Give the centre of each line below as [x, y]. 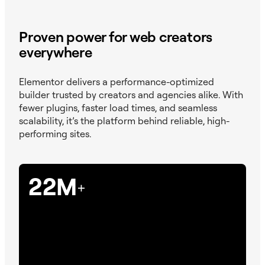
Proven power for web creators [116, 37]
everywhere [56, 52]
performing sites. [55, 133]
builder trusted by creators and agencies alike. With [131, 94]
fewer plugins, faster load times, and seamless [118, 107]
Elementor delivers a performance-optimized [117, 81]
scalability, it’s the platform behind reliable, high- [124, 120]
